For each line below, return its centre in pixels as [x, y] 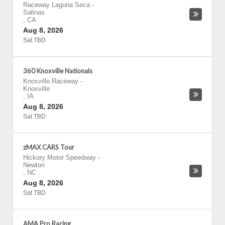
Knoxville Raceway [51, 81]
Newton [34, 165]
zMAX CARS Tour [49, 147]
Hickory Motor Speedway [60, 157]
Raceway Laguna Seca [57, 5]
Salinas [34, 12]
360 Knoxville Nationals [58, 71]
